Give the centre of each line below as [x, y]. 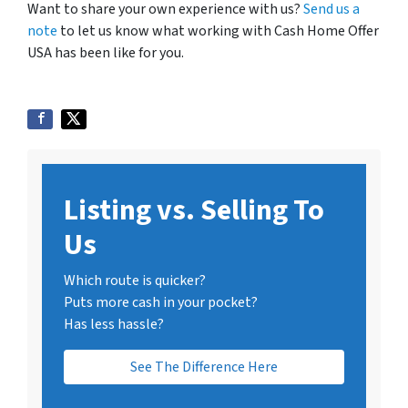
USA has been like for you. [106, 53]
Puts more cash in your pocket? [161, 303]
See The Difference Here [204, 367]
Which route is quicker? [135, 281]
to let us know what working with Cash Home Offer [218, 31]
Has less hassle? [114, 325]
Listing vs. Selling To [194, 211]
